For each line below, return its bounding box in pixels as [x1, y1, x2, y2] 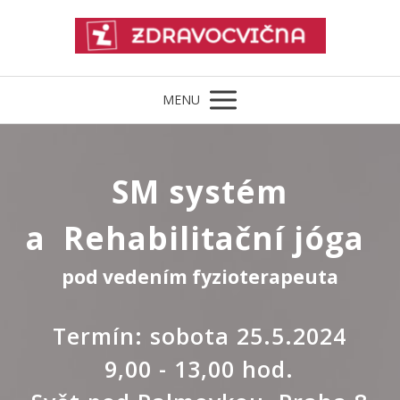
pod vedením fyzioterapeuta [62, 264, 338, 289]
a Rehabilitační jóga [25, 217, 373, 259]
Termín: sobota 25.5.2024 [52, 321, 346, 351]
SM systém [111, 171, 287, 212]
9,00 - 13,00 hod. [104, 354, 295, 384]
